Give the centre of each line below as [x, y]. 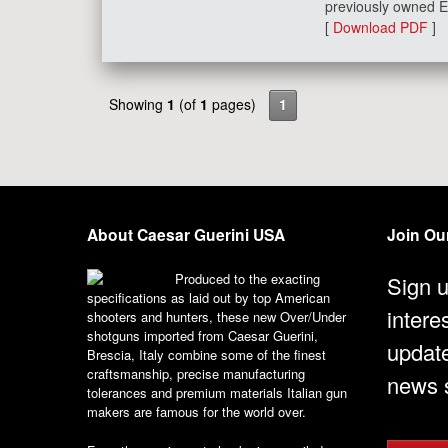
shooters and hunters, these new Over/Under [216, 317]
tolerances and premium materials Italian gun [217, 393]
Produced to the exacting [247, 279]
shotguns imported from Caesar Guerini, [202, 336]
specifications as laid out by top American [208, 298]
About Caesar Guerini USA [186, 235]
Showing [138, 104]
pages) [234, 104]
